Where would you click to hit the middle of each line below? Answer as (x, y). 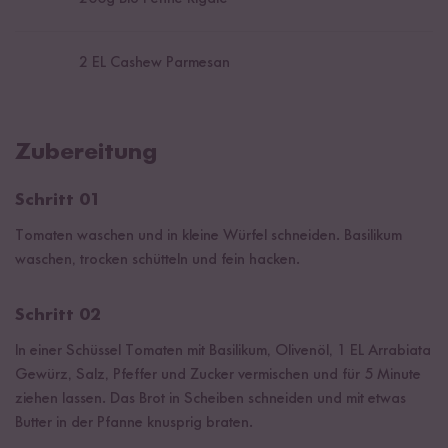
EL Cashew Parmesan (159, 63)
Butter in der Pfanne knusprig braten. (134, 422)
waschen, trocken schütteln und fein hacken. (157, 259)
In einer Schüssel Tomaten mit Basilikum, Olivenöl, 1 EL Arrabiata (223, 350)
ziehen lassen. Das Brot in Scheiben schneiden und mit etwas (210, 398)
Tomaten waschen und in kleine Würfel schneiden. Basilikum (208, 235)
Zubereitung (86, 152)
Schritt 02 (58, 314)
